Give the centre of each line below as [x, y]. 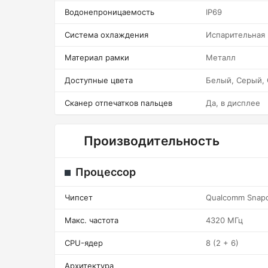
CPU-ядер [84, 243]
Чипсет [79, 197]
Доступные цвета [99, 80]
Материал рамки [97, 57]
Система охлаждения [106, 35]
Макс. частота [92, 220]
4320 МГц [224, 220]
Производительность [152, 141]
